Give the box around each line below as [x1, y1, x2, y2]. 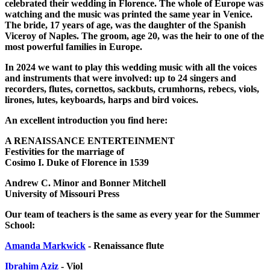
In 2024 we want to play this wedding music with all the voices [5, 61, 257, 72]
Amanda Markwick [5, 240, 86, 251]
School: [5, 219, 35, 230]
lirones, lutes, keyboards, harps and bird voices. [5, 94, 198, 105]
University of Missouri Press [5, 188, 119, 199]
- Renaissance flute [86, 240, 164, 251]
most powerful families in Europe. [5, 41, 142, 52]
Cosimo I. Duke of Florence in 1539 [5, 157, 149, 168]
